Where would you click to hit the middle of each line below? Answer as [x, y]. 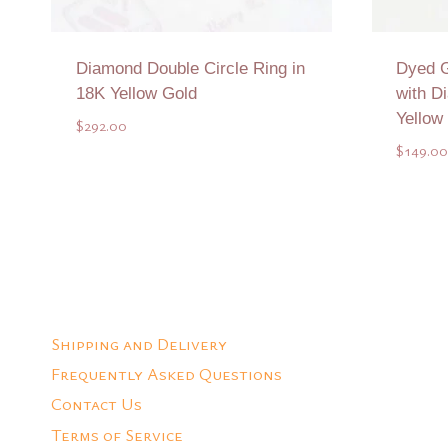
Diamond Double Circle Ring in [190, 69]
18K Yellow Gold [136, 94]
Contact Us [96, 404]
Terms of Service [117, 434]
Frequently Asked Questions [166, 373]
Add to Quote [191, 203]
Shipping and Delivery [139, 343]
